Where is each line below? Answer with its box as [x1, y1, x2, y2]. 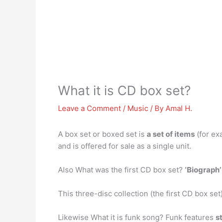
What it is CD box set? [58, 83, 191, 98]
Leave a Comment [58, 104, 121, 113]
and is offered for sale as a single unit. [58, 141, 191, 151]
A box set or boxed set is [58, 129, 147, 139]
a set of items [147, 129, 195, 139]
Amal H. [166, 104, 192, 113]
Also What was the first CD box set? [58, 165, 185, 174]
